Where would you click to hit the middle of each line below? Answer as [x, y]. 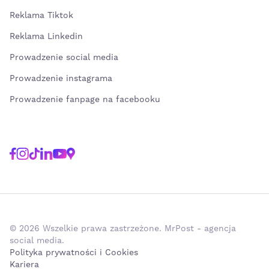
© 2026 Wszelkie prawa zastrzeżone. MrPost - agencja [123, 229]
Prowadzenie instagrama [62, 79]
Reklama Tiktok [41, 16]
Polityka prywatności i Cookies [74, 253]
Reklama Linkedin [46, 37]
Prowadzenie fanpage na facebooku [86, 100]
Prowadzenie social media [67, 58]
